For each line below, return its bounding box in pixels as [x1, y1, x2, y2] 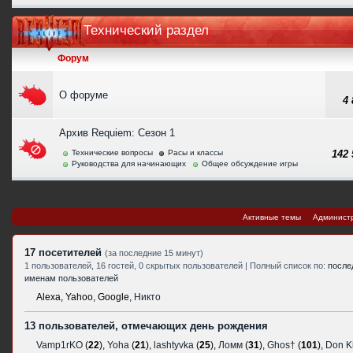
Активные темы [243, 213, 301, 221]
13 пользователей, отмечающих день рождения [24, 320, 268, 332]
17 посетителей [24, 247, 105, 258]
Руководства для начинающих [72, 159, 186, 168]
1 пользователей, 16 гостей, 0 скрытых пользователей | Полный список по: [24, 261, 328, 270]
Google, [98, 292, 132, 303]
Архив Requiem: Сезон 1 [59, 127, 175, 139]
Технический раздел [84, 23, 209, 38]
